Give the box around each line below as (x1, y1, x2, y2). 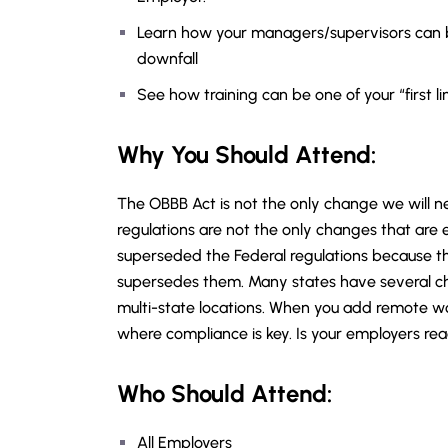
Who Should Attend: (117, 379, 332, 408)
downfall (137, 49, 198, 68)
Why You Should (117, 140, 295, 169)
